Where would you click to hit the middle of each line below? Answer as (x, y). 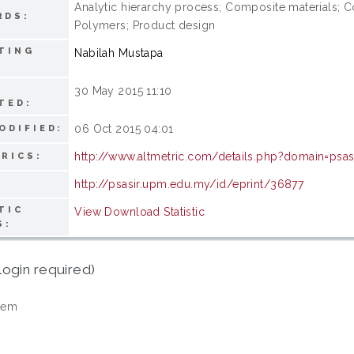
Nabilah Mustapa (119, 53)
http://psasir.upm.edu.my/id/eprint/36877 (189, 184)
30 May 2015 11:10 (123, 90)
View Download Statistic (140, 211)
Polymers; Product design (145, 25)
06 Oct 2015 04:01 (124, 128)
